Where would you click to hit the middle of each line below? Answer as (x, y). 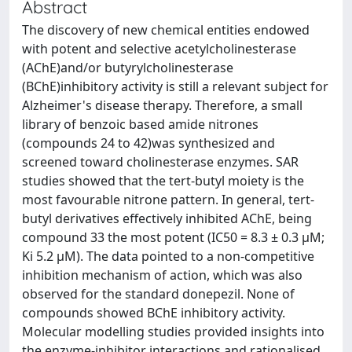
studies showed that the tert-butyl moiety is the (163, 181)
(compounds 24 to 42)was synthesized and (148, 143)
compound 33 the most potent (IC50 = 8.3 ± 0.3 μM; (173, 237)
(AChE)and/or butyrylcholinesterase (128, 68)
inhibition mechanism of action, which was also (162, 275)
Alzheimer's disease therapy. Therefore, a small (162, 105)
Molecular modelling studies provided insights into (173, 332)
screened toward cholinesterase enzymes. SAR (160, 162)
